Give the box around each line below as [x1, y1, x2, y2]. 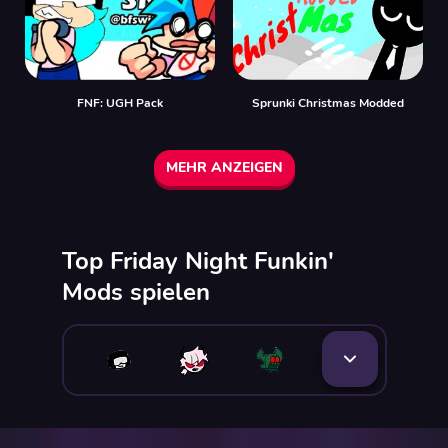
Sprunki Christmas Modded [252, 95, 404, 111]
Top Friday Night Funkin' [61, 245, 334, 277]
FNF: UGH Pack [77, 95, 163, 111]
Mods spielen [61, 276, 210, 308]
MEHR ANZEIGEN [165, 158, 283, 177]
